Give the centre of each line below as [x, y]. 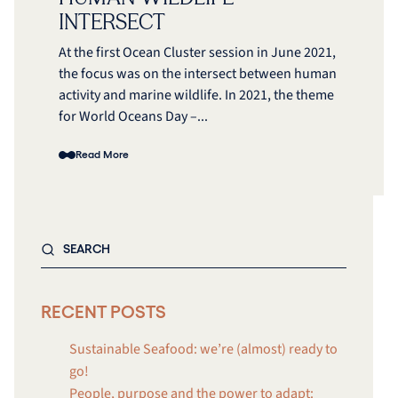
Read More [102, 155]
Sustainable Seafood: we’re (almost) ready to [203, 350]
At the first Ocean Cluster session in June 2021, [197, 53]
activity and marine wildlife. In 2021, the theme [196, 96]
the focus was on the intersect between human [198, 74]
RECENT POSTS [103, 312]
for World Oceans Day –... [133, 117]
